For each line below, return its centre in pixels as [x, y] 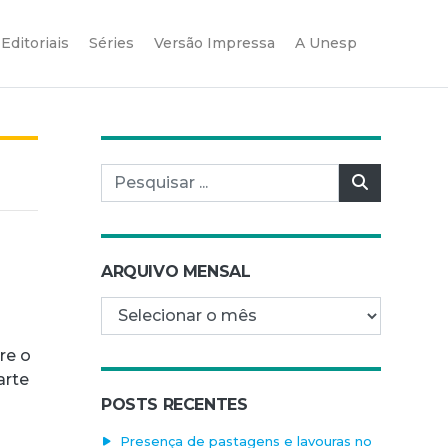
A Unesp [326, 42]
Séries [111, 42]
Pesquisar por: [158, 174]
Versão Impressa [214, 42]
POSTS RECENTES [174, 404]
